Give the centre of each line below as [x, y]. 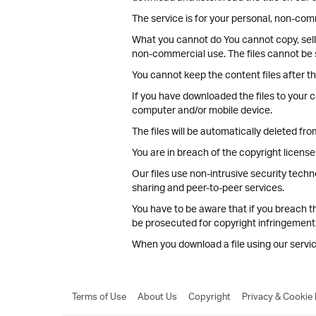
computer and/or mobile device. [202, 111]
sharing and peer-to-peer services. [208, 189]
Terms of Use [99, 297]
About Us [157, 297]
